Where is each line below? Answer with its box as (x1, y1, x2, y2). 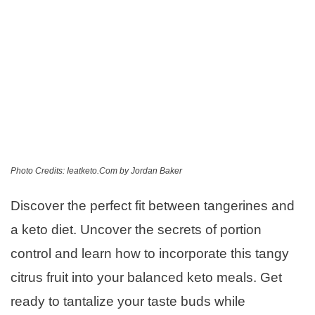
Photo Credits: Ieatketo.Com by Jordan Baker (11, 165, 182, 176)
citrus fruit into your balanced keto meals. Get (11, 270, 282, 285)
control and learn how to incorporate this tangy (11, 246, 289, 262)
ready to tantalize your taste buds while (11, 294, 245, 309)
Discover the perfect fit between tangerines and (11, 198, 295, 214)
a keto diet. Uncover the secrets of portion (11, 222, 262, 238)
